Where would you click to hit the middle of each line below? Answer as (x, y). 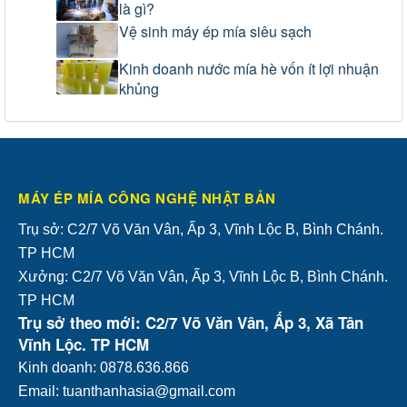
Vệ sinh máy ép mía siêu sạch (215, 32)
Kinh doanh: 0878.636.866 (105, 367)
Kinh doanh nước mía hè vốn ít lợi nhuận (249, 68)
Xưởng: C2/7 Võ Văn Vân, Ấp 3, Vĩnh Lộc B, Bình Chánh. (203, 276)
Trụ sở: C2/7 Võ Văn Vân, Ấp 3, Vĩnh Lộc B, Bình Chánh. (201, 229)
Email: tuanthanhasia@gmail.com (127, 391)
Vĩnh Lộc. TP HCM (84, 344)
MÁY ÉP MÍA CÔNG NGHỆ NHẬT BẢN (147, 198)
